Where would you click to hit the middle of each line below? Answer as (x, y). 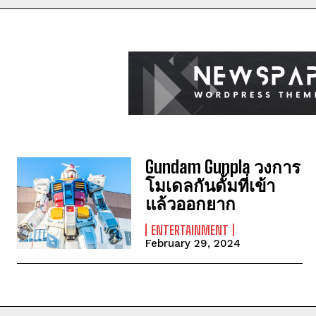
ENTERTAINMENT (190, 230)
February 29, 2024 (193, 244)
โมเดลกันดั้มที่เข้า (211, 186)
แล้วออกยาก (191, 204)
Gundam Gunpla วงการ (223, 167)
